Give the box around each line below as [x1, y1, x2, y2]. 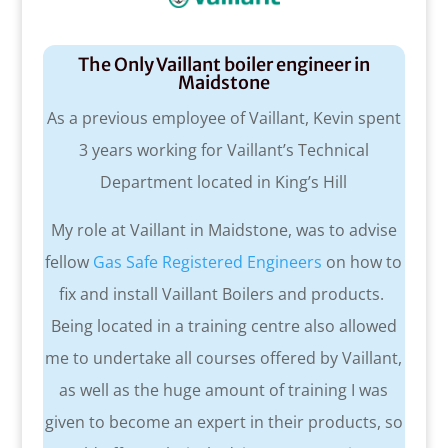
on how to [322, 251, 403, 274]
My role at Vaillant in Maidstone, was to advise [50, 219, 397, 242]
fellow [45, 251, 94, 274]
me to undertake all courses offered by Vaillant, [45, 347, 403, 370]
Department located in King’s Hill [100, 171, 348, 194]
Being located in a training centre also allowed [50, 315, 397, 338]
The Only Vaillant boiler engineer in [77, 53, 370, 77]
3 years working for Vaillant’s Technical [78, 139, 369, 162]
